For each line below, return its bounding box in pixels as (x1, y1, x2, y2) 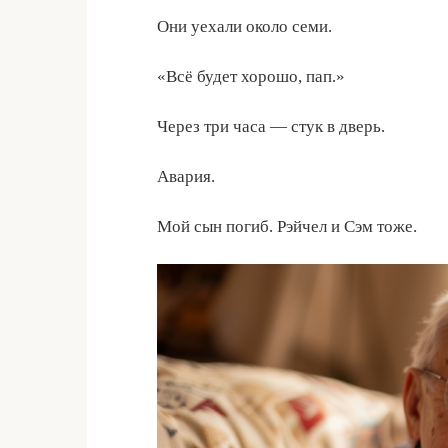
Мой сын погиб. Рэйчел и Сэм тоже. (157, 216, 417, 236)
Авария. (157, 166, 215, 186)
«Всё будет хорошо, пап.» (157, 66, 345, 86)
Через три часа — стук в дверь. (157, 116, 385, 136)
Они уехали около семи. (157, 16, 332, 36)
